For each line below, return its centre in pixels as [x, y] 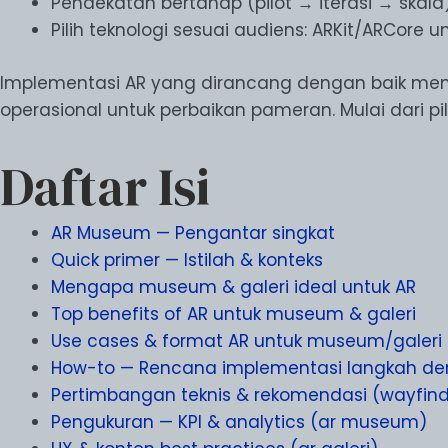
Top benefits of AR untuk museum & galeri [233, 314]
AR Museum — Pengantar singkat [193, 233]
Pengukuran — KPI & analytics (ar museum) [239, 422]
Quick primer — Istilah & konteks [187, 260]
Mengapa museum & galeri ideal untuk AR [233, 287]
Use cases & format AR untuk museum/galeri [246, 341]
